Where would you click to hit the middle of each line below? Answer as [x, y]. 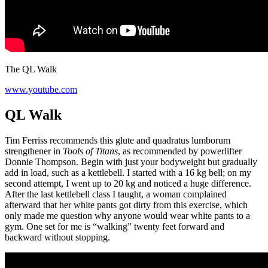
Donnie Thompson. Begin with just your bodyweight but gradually [131, 162]
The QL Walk [31, 69]
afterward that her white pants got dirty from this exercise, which [126, 205]
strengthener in [34, 151]
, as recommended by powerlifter [180, 151]
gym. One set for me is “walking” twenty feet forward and [115, 226]
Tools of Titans [90, 151]
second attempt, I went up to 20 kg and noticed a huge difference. [128, 183]
